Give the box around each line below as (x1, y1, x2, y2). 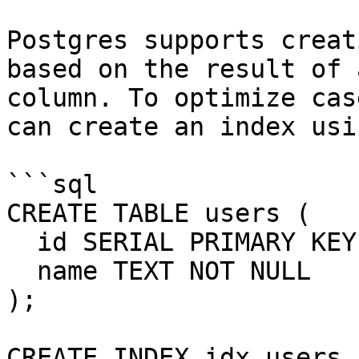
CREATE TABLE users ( (6, 199, 311, 228)
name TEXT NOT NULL (6, 256, 37, 285)
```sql (6, 170, 98, 199)
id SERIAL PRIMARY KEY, (6, 228, 37, 256)
